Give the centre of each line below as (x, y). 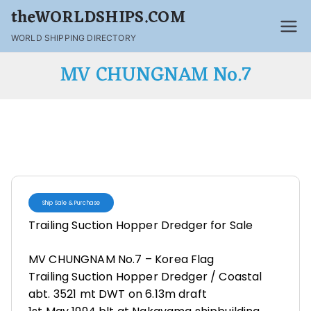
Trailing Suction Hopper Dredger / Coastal (145, 277)
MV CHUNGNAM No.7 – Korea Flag (121, 259)
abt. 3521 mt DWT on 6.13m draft (118, 294)
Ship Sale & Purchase (72, 203)
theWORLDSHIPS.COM (98, 18)
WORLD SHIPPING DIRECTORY (74, 38)
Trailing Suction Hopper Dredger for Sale (141, 225)
